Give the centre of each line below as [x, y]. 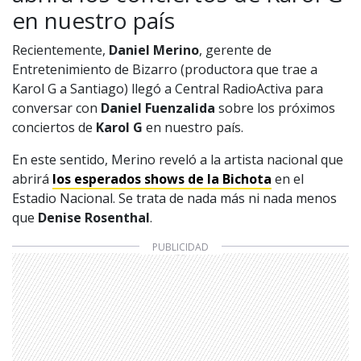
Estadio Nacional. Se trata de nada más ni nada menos [174, 198]
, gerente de [235, 50]
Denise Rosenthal [94, 217]
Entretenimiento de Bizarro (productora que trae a [165, 69]
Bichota [247, 178]
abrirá [32, 178]
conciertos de [54, 127]
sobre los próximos [275, 108]
